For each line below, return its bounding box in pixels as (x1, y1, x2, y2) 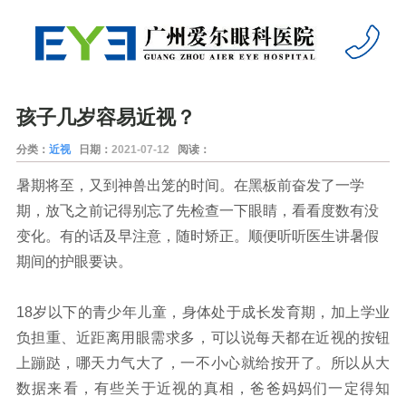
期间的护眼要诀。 (15, 254, 132, 270)
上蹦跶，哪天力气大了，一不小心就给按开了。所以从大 (15, 355, 391, 372)
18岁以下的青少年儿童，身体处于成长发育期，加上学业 (15, 304, 391, 321)
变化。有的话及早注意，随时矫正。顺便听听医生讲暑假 (15, 228, 379, 245)
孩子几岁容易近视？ (15, 106, 196, 130)
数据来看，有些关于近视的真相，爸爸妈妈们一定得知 (15, 381, 391, 397)
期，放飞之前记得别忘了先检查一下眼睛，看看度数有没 (15, 203, 379, 219)
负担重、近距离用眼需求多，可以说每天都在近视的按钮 (15, 330, 391, 346)
